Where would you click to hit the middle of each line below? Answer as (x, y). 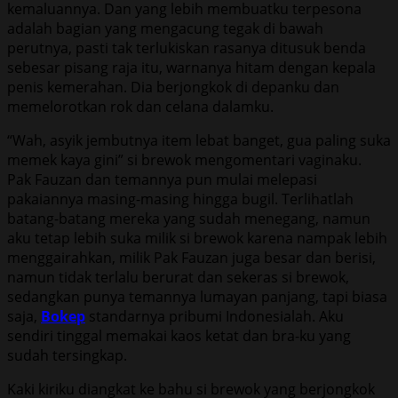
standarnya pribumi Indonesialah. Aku (215, 316)
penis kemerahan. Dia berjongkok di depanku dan (173, 87)
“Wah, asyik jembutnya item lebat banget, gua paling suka (199, 140)
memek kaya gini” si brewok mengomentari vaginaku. (184, 159)
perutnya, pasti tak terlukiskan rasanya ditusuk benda (187, 48)
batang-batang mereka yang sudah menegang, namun (189, 218)
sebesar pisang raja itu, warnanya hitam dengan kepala (191, 67)
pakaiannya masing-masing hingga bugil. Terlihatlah (180, 199)
